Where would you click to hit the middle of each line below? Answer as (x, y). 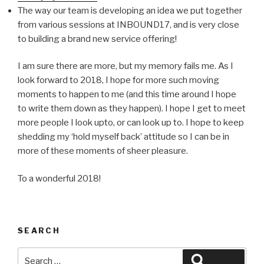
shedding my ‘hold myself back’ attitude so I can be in (123, 137)
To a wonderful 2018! (59, 178)
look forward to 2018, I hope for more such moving (118, 80)
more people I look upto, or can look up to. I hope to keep (131, 123)
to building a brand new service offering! (97, 39)
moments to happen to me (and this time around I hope (127, 95)
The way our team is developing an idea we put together (130, 10)
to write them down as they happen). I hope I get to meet (132, 109)
